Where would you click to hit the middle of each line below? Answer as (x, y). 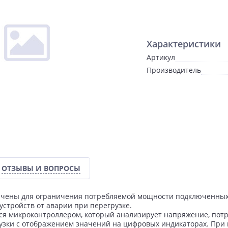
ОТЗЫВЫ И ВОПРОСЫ (41, 168)
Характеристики (184, 44)
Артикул (161, 57)
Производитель (174, 70)
